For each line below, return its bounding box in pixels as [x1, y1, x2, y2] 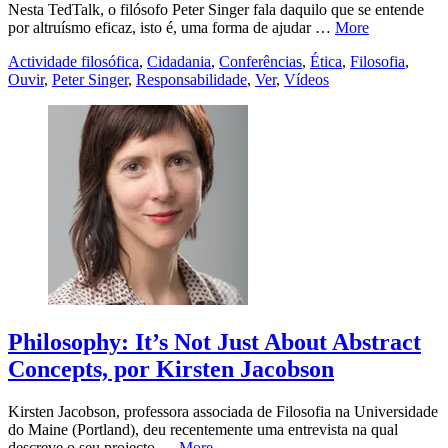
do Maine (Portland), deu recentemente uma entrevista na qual [8, 421, 398, 439]
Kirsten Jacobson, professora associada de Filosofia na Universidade [8, 403, 438, 421]
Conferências [219, 53, 302, 71]
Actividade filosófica [8, 53, 139, 71]
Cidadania [147, 53, 211, 71]
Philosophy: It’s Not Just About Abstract [8, 329, 421, 356]
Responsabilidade [136, 71, 247, 89]
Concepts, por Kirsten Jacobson [8, 356, 334, 383]
